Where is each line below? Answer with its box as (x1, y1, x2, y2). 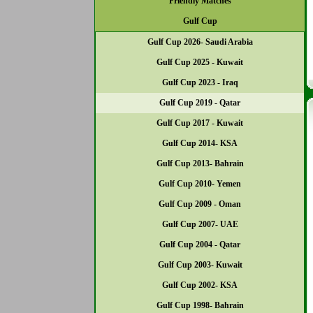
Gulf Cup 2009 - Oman (159, 199, 241, 209)
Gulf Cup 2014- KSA (162, 138, 238, 148)
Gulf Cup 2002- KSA (162, 280, 238, 290)
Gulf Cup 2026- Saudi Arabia (147, 37, 253, 47)
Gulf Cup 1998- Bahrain (156, 300, 244, 310)
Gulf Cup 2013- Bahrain (156, 159, 244, 168)
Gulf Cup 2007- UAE (161, 219, 238, 229)
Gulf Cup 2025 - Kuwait (156, 57, 243, 67)
